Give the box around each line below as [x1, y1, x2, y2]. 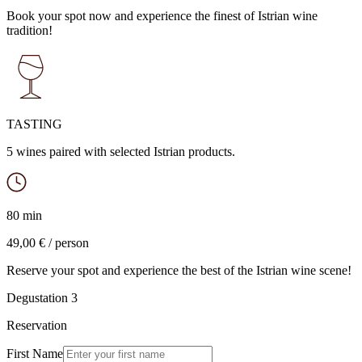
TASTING [6, 117, 62, 131]
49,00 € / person [6, 236, 89, 250]
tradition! [6, 23, 53, 37]
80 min [6, 208, 42, 222]
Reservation [6, 318, 67, 332]
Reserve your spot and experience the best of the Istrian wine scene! [6, 263, 351, 277]
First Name [6, 347, 63, 360]
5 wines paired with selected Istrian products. [6, 145, 235, 158]
